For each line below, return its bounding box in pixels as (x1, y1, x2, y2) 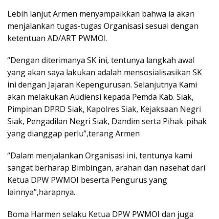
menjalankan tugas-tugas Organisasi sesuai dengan (7, 21, 198, 31)
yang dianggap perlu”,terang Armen (7, 128, 140, 139)
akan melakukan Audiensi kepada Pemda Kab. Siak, (7, 91, 194, 102)
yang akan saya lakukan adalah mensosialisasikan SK (7, 67, 202, 78)
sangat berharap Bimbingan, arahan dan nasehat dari (7, 162, 205, 173)
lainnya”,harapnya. (7, 187, 75, 197)
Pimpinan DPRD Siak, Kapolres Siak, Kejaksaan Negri (7, 104, 201, 114)
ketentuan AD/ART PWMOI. (7, 33, 108, 44)
